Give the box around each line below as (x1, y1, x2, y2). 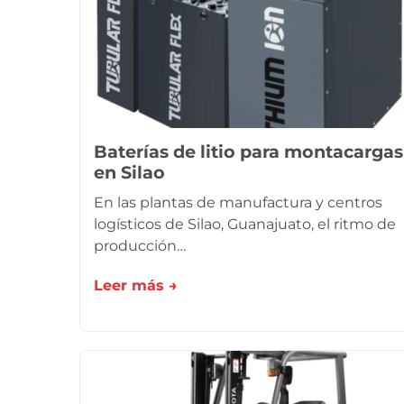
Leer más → (94, 277, 178, 294)
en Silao (94, 161, 165, 183)
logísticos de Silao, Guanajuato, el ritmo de (94, 216, 396, 233)
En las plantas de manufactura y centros (94, 194, 382, 211)
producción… (94, 237, 186, 254)
